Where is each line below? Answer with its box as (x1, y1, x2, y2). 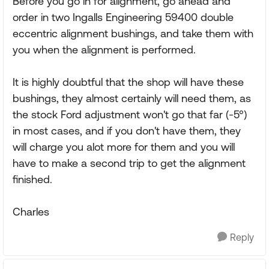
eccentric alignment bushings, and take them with (13, 27, 253, 40)
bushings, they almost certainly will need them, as (13, 92, 251, 104)
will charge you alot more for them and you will (13, 141, 235, 153)
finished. (13, 173, 52, 186)
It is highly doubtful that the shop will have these (13, 76, 244, 88)
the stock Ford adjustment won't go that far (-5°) (13, 108, 247, 121)
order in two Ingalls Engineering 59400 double (13, 11, 234, 23)
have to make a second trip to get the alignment (13, 157, 246, 169)
